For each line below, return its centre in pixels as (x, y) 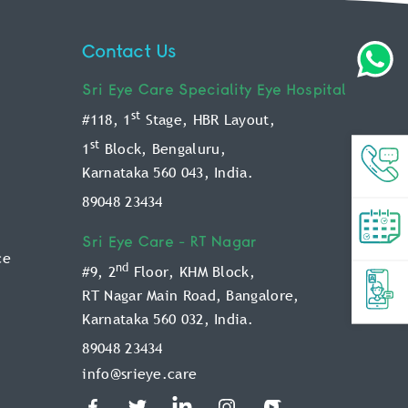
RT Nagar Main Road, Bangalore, (191, 296)
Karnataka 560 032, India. (168, 319)
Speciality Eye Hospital (263, 91)
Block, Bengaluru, (163, 149)
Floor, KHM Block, (192, 272)
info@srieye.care (140, 374)
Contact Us (129, 53)
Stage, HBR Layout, (208, 120)
